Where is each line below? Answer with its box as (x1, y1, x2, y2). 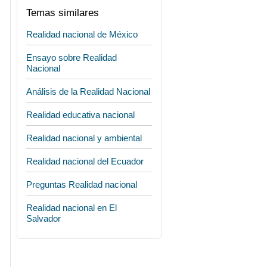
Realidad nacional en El (26, 203, 117, 213)
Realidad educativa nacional (26, 110, 135, 120)
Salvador (26, 213, 61, 223)
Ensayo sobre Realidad (26, 52, 117, 63)
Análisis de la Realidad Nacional (26, 86, 150, 97)
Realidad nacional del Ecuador (26, 156, 144, 166)
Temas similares (26, 7, 99, 18)
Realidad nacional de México (26, 29, 138, 39)
